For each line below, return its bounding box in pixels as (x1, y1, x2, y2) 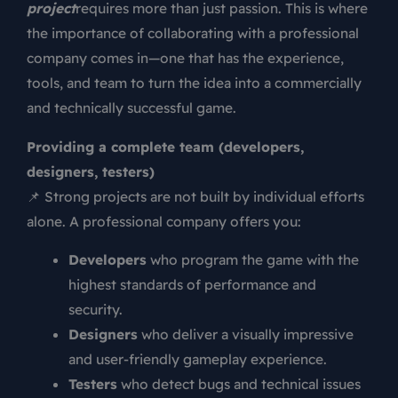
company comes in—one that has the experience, (27, 49, 344, 68)
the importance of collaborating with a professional (27, 24, 359, 43)
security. (68, 300, 123, 319)
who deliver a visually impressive (137, 325, 354, 344)
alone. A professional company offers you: (27, 211, 301, 230)
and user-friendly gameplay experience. (68, 350, 327, 369)
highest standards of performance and (68, 275, 316, 294)
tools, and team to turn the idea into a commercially (27, 74, 362, 92)
